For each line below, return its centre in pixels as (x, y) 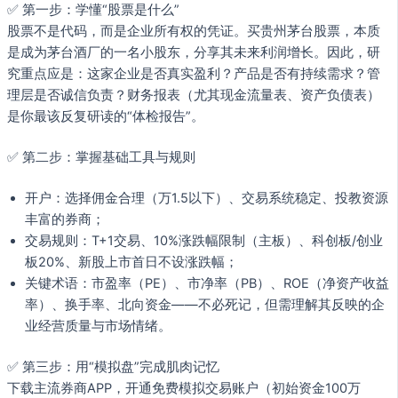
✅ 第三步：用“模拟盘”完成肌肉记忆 (113, 366)
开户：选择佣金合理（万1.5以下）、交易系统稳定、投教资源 (207, 198)
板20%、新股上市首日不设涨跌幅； (131, 262)
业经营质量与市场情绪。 (98, 326)
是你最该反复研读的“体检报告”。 (106, 116)
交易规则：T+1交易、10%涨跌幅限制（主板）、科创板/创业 (204, 240)
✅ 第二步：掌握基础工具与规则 (101, 157)
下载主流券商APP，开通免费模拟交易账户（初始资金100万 (184, 388)
